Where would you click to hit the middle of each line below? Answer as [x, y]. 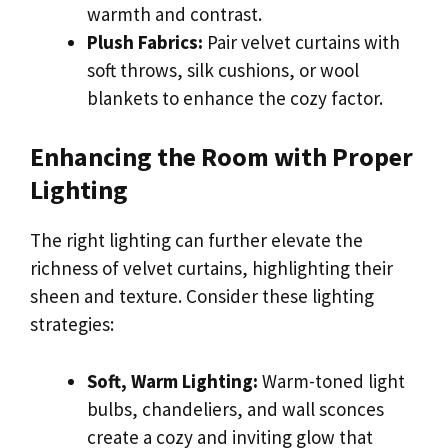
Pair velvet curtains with [301, 41]
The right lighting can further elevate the [196, 240]
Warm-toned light [331, 380]
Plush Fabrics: [145, 41]
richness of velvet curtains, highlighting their [211, 268]
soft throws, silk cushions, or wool [223, 69]
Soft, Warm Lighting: [172, 380]
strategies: [72, 324]
